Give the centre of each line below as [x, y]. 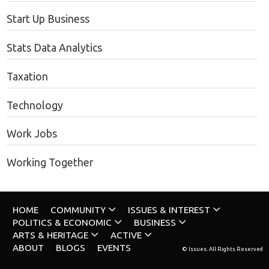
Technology [35, 105]
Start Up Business [48, 19]
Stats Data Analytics [54, 47]
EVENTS [114, 248]
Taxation [27, 76]
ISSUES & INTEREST [169, 210]
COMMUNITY [78, 210]
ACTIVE [126, 235]
